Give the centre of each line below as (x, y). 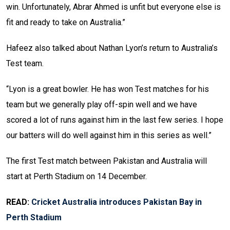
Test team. (25, 64)
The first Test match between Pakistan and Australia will (107, 161)
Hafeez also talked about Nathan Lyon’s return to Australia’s (112, 48)
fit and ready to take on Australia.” (66, 23)
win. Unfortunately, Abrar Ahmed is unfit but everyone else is (113, 7)
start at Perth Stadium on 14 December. (76, 177)
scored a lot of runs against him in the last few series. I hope (115, 120)
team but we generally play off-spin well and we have (102, 105)
